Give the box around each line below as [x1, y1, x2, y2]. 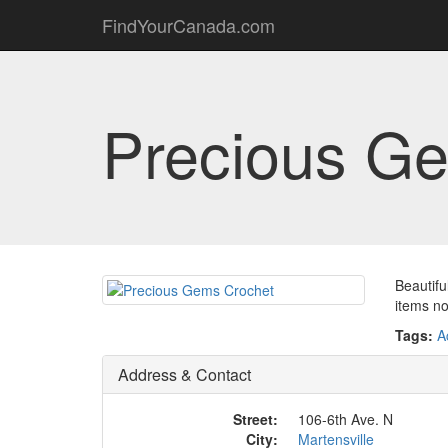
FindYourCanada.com [102, 12, 275, 38]
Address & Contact [118, 363, 251, 386]
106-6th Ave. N [298, 409, 393, 429]
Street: [233, 409, 278, 429]
